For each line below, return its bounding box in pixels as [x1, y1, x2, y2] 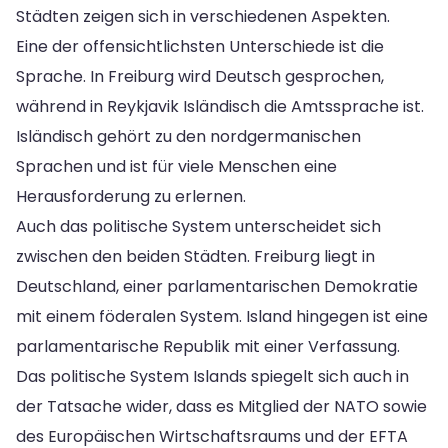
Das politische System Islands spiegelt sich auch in [16, 364, 409, 388]
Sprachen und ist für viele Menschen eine [16, 154, 337, 178]
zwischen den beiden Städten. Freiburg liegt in [16, 244, 375, 268]
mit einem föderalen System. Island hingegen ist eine [16, 304, 428, 328]
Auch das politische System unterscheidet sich [16, 214, 381, 238]
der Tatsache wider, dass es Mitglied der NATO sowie [16, 394, 427, 418]
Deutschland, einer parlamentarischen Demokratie [16, 274, 418, 298]
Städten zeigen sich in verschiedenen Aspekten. [16, 4, 390, 28]
